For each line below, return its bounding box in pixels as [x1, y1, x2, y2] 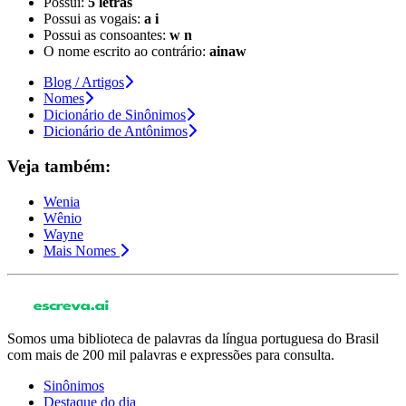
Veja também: [7, 157, 111, 177]
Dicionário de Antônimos [43, 123, 188, 140]
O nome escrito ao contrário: [43, 43, 209, 60]
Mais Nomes [43, 242, 116, 258]
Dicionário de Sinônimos [43, 107, 186, 123]
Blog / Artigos [43, 74, 124, 91]
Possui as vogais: [43, 11, 144, 27]
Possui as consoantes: [43, 27, 169, 43]
